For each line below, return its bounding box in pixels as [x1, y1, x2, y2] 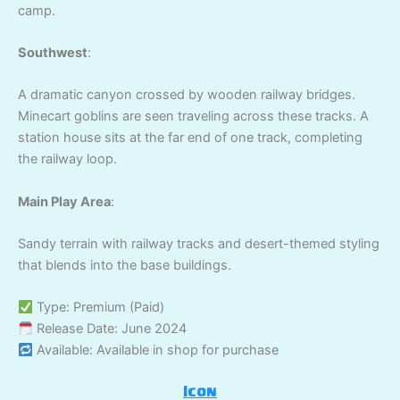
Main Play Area [18, 193, 111, 210]
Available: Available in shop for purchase [32, 342, 279, 359]
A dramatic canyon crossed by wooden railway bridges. [18, 87, 355, 104]
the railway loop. [18, 151, 117, 168]
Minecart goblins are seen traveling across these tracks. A [18, 108, 369, 125]
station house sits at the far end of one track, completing [18, 129, 362, 146]
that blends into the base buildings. [18, 256, 231, 273]
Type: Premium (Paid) [32, 299, 164, 316]
